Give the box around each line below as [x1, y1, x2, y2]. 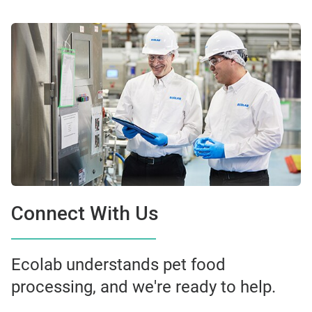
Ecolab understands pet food [11, 255, 226, 274]
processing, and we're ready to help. [11, 277, 276, 297]
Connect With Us [11, 202, 159, 225]
